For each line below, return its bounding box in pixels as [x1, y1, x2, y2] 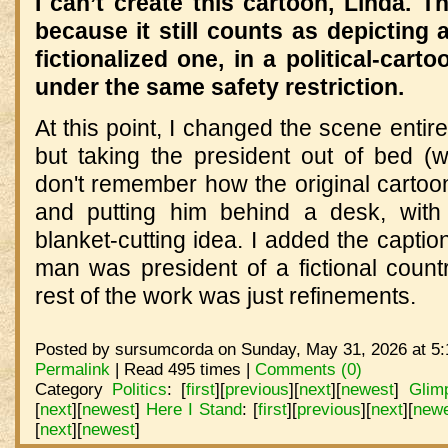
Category [34, 378, 112, 399]
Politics [111, 378, 167, 399]
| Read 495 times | [109, 358, 255, 379]
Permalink [34, 358, 110, 379]
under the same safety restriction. [34, 74, 404, 100]
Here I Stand [145, 398, 242, 419]
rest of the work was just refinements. [34, 283, 416, 310]
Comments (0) [254, 358, 362, 379]
